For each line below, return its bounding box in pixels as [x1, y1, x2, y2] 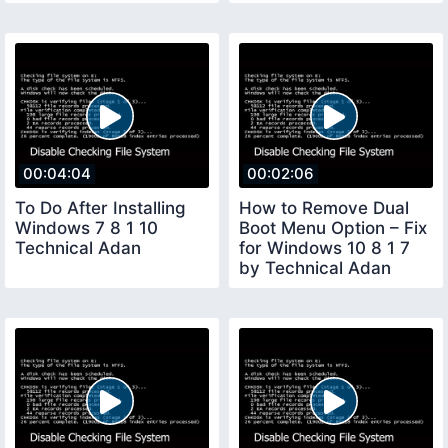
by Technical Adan [239, 258, 391, 279]
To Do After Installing [15, 198, 186, 219]
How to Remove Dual [239, 198, 409, 219]
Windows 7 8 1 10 [15, 218, 158, 239]
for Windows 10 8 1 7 [239, 238, 410, 259]
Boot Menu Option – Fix [239, 218, 427, 239]
